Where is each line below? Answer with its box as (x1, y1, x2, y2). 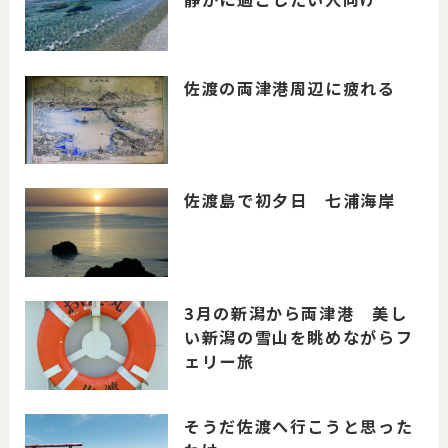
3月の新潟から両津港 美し (184, 301, 408, 326)
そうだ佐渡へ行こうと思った (184, 413, 414, 438)
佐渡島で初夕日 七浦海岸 (184, 188, 396, 213)
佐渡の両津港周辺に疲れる (184, 75, 396, 100)
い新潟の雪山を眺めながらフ (184, 325, 414, 350)
